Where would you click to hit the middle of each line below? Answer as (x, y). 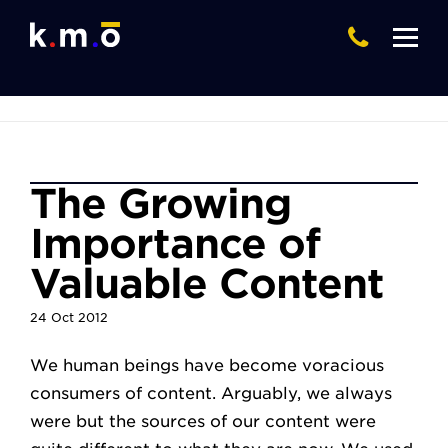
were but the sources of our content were (203, 421)
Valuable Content (207, 284)
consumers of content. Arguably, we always (211, 393)
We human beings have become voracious (207, 365)
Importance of (175, 244)
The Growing (160, 204)
